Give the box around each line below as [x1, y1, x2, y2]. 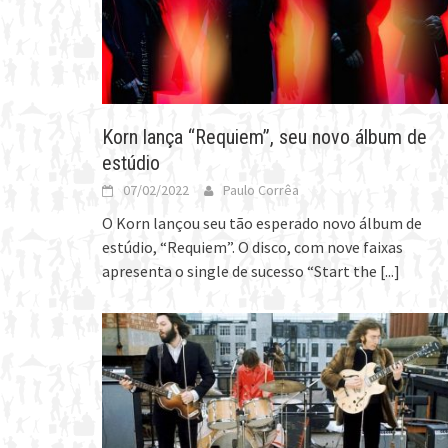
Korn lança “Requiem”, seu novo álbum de [102, 124, 427, 149]
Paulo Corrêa [223, 180, 299, 199]
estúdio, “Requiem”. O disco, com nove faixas [102, 236, 403, 257]
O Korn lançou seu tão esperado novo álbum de [102, 212, 422, 233]
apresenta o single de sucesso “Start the [102, 260, 380, 281]
